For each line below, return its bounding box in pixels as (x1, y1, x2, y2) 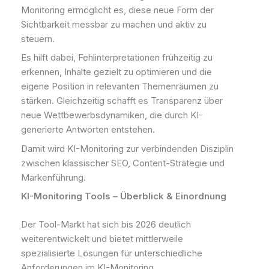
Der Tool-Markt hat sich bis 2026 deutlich (21, 218, 191, 230)
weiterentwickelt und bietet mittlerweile (21, 232, 183, 244)
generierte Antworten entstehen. (21, 124, 155, 136)
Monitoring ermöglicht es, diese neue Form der (21, 4, 214, 16)
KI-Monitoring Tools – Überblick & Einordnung (21, 190, 226, 202)
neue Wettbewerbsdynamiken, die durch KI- (21, 109, 203, 121)
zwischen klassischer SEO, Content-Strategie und (21, 157, 225, 169)
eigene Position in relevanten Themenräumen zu (21, 80, 219, 92)
